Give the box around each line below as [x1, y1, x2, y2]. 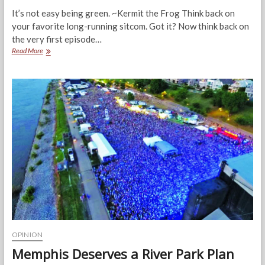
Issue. [42, 67, 59, 76]
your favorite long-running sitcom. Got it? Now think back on [11, 21, 249, 32]
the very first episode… [11, 34, 102, 45]
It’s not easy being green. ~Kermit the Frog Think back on [11, 8, 235, 19]
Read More [11, 46, 43, 56]
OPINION [11, 230, 43, 240]
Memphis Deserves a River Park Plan [11, 245, 234, 263]
